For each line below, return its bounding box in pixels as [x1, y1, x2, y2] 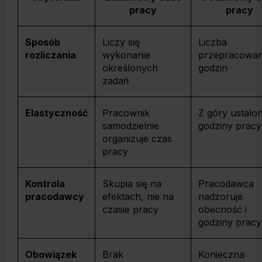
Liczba [198, 36, 227, 48]
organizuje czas [102, 133, 172, 144]
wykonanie [102, 49, 150, 61]
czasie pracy [102, 204, 158, 215]
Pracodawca [198, 178, 254, 189]
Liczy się [102, 36, 140, 48]
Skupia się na [102, 178, 161, 189]
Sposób [25, 36, 60, 48]
